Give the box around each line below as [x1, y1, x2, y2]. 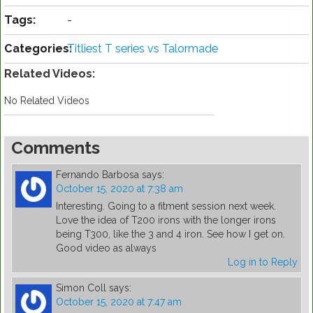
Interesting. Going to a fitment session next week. [56, 201, 276, 212]
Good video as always [56, 242, 156, 254]
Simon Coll [56, 282, 106, 294]
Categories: [4, 42, 72, 56]
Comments [11, 138, 100, 159]
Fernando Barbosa [56, 169, 139, 181]
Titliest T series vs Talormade [67, 42, 218, 56]
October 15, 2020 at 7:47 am [56, 296, 182, 308]
